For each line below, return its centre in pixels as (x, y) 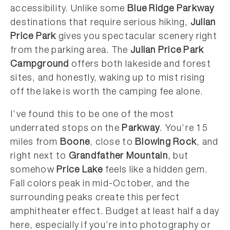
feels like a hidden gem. (156, 170)
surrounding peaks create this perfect (95, 198)
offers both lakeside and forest (140, 65)
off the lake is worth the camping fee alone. (107, 92)
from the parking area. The (71, 51)
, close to (113, 143)
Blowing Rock (166, 143)
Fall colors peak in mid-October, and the (100, 184)
